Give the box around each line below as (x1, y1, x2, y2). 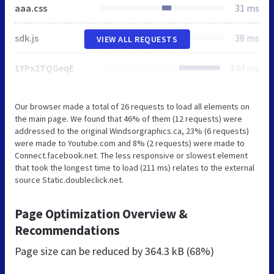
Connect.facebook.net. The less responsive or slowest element (15, 149, 248, 161)
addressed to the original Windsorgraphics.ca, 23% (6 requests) (15, 125, 249, 136)
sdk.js (15, 31, 39, 44)
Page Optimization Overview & (15, 205, 188, 222)
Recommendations (15, 221, 120, 239)
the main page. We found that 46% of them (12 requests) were (15, 113, 242, 124)
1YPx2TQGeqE (15, 61, 74, 74)
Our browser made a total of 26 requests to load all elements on (15, 100, 250, 112)
